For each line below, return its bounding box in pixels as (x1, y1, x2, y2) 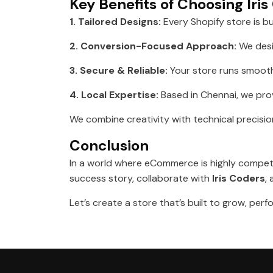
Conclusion (69, 136, 149, 155)
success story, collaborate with (69, 172, 212, 185)
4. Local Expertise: (69, 88, 158, 102)
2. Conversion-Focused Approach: (69, 40, 236, 53)
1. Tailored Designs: (69, 15, 161, 29)
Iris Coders (212, 172, 265, 185)
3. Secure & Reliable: (69, 64, 168, 77)
